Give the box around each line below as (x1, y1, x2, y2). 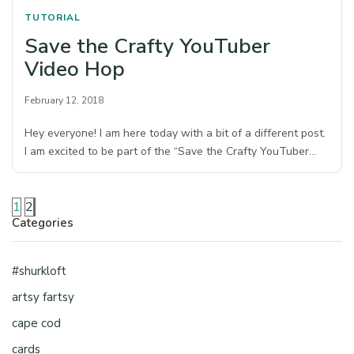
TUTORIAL (24, 11, 81, 24)
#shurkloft (12, 263, 66, 280)
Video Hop (24, 55, 125, 84)
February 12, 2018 (24, 94, 104, 107)
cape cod (12, 315, 61, 332)
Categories (12, 215, 73, 232)
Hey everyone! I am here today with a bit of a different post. (24, 126, 326, 141)
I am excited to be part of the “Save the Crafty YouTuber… (24, 144, 317, 160)
